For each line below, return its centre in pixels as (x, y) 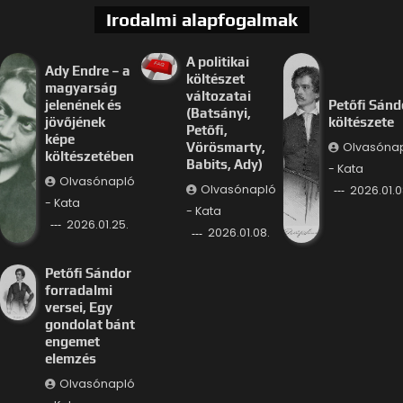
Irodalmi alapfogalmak (201, 20)
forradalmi (78, 291)
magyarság (81, 87)
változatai (219, 96)
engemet (72, 342)
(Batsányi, (219, 113)
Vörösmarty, (226, 148)
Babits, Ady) (225, 165)
